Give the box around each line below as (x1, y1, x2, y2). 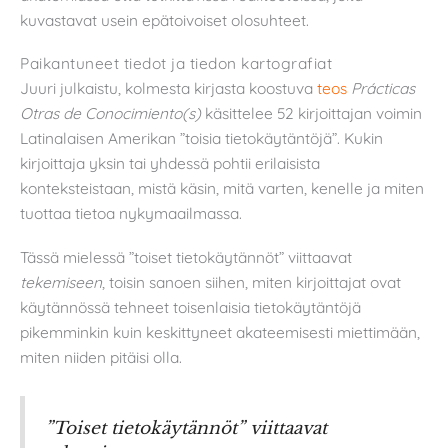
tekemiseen (20, 271, 102, 292)
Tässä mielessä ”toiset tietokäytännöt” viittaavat (20, 246, 352, 267)
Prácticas (351, 78, 415, 99)
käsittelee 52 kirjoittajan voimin (201, 103, 422, 124)
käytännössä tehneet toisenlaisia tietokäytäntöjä (20, 296, 361, 317)
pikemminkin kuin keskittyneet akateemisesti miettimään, (20, 321, 420, 342)
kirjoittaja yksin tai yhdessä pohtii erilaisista (20, 153, 320, 174)
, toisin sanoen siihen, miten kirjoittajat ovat (102, 271, 401, 292)
